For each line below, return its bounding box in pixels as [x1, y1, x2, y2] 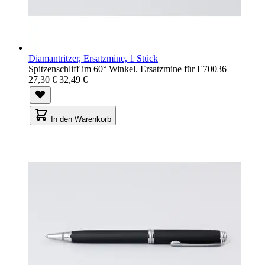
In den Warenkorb [51, 114, 111, 124]
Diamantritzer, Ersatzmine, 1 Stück [28, 53, 158, 63]
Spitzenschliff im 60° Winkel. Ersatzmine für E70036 [28, 63, 227, 74]
